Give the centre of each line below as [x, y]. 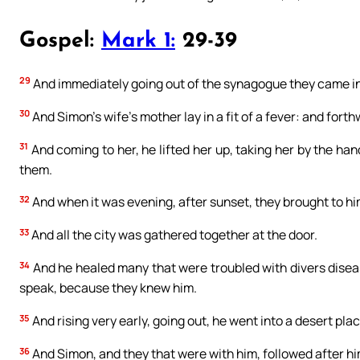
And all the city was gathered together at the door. [173, 235]
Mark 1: [138, 42]
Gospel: [60, 42]
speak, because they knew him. [108, 288]
